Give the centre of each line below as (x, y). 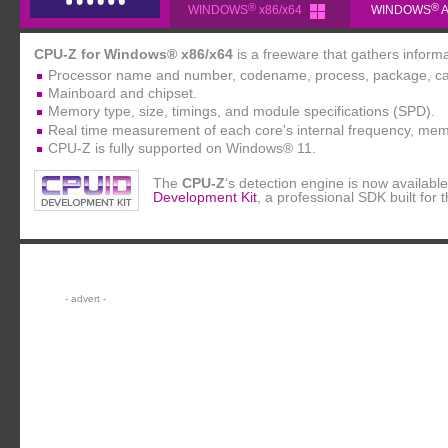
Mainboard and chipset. (122, 93)
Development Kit (205, 196)
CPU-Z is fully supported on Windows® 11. (182, 147)
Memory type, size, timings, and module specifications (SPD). (241, 111)
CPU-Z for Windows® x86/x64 (133, 54)
